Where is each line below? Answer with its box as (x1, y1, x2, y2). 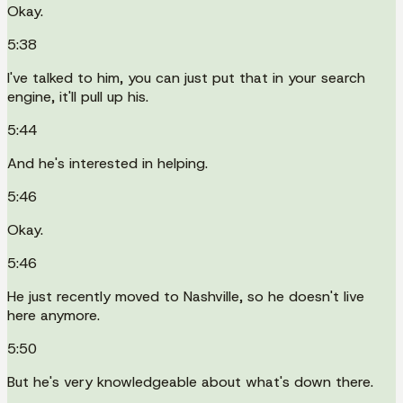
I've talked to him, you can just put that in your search (7, 67, 365, 87)
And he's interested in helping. (7, 153, 208, 173)
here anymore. (7, 305, 100, 325)
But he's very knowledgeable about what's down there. (7, 372, 373, 391)
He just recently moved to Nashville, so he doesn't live (7, 286, 364, 306)
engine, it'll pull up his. (7, 86, 148, 106)
